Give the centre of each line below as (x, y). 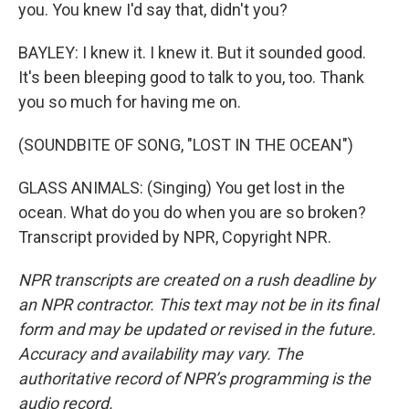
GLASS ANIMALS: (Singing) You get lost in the (182, 188)
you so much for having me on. (130, 102)
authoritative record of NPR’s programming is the (194, 378)
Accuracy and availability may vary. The (161, 354)
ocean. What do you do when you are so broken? (192, 212)
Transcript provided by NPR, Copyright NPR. (175, 237)
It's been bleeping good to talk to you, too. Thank (191, 77)
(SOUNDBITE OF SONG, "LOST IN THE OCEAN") (186, 145)
